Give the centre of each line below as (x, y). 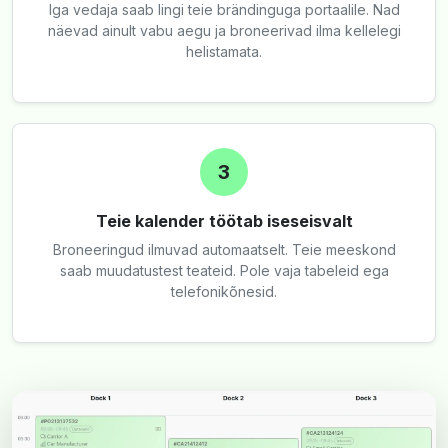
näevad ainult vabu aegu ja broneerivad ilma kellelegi (224, 30)
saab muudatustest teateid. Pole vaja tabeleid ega (224, 270)
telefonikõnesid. (224, 291)
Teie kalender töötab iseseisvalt (224, 221)
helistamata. (224, 51)
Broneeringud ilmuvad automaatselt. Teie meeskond (224, 249)
